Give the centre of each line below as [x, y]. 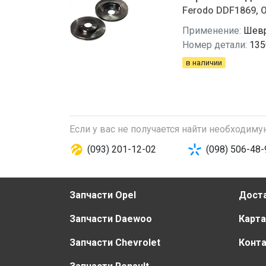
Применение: [212, 31]
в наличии [204, 63]
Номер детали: [215, 45]
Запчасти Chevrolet [115, 243]
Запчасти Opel [103, 195]
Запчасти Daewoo [111, 219]
